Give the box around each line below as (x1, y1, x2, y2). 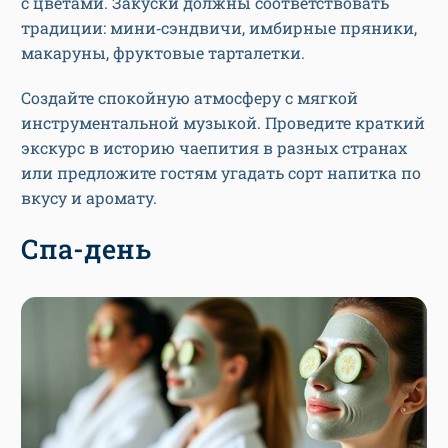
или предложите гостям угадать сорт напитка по (21, 161, 421, 183)
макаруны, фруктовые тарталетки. (21, 41, 305, 63)
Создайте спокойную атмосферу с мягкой (21, 86, 358, 108)
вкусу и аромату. (21, 186, 157, 208)
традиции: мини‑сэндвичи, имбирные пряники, (21, 16, 417, 38)
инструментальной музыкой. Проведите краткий (21, 111, 425, 133)
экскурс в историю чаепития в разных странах (21, 136, 407, 158)
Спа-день (21, 230, 151, 266)
